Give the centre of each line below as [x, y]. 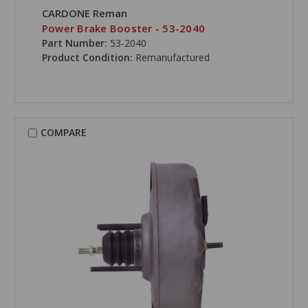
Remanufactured [172, 58]
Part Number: [74, 43]
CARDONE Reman [84, 13]
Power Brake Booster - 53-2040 [123, 29]
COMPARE [63, 133]
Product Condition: [88, 58]
